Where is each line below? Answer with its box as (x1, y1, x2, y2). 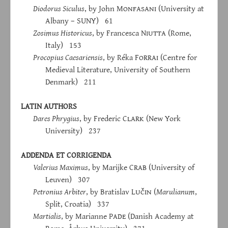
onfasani (123, 2, 156, 15)
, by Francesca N (92, 26, 146, 39)
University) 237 (45, 124, 101, 137)
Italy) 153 (45, 39, 81, 51)
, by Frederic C (79, 112, 127, 125)
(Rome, (166, 26, 191, 39)
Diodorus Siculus (33, 2, 84, 15)
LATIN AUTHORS (21, 100, 77, 112)
